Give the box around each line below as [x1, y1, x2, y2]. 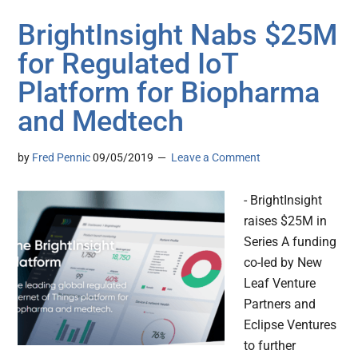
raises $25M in [244, 213, 328, 229]
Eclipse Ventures [244, 317, 337, 333]
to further [244, 338, 296, 354]
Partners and [244, 296, 316, 312]
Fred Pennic [32, 151, 91, 165]
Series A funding [244, 234, 337, 250]
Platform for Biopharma [18, 76, 320, 110]
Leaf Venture [244, 276, 316, 292]
